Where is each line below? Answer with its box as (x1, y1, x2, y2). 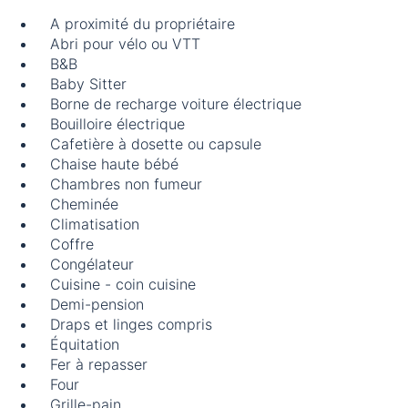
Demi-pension (50, 295, 144, 314)
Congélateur (50, 255, 134, 274)
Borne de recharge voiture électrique (50, 95, 301, 114)
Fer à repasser (50, 355, 148, 374)
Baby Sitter (50, 75, 127, 94)
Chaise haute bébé (50, 155, 178, 174)
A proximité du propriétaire (50, 15, 235, 34)
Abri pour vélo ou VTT (50, 35, 200, 54)
